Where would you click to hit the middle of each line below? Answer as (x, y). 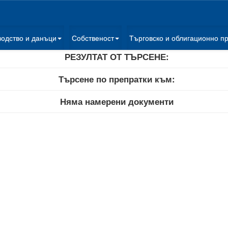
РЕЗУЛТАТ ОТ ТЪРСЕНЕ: (117, 56)
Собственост (93, 38)
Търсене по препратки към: (117, 79)
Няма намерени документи (117, 101)
